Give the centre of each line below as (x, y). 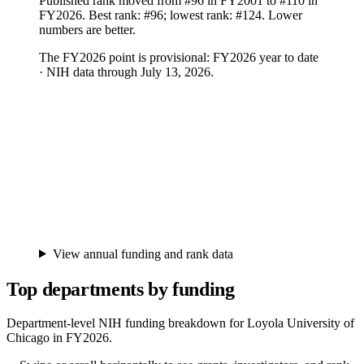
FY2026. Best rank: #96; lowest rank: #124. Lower (171, 15)
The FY (59, 57)
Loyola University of (301, 323)
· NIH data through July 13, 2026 (125, 71)
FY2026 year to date (266, 57)
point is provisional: (159, 57)
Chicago (28, 338)
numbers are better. (87, 29)
